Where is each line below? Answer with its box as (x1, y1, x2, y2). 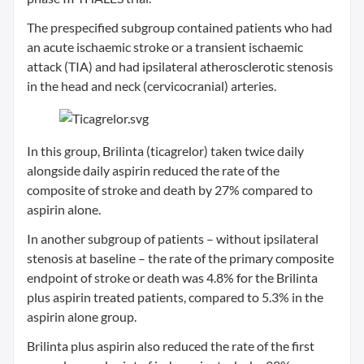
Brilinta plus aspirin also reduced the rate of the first (27, 338, 314, 353)
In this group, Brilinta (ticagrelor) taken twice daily (27, 143, 304, 158)
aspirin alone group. (27, 309, 136, 324)
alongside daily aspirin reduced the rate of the (27, 162, 279, 178)
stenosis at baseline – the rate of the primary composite (27, 250, 334, 266)
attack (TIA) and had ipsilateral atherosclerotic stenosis (27, 58, 333, 74)
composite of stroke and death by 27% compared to (27, 182, 313, 197)
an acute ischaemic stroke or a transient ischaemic (27, 39, 303, 54)
